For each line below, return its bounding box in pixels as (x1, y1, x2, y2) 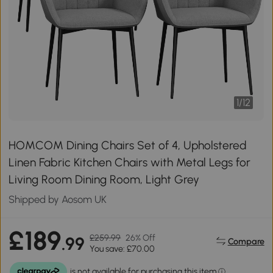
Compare (227, 235, 264, 247)
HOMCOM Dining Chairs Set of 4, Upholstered (9, 138, 247, 152)
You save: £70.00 (90, 243, 155, 255)
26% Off (126, 232, 156, 244)
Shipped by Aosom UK (9, 193, 107, 205)
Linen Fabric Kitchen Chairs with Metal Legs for (9, 155, 251, 169)
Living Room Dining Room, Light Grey (9, 172, 200, 186)
